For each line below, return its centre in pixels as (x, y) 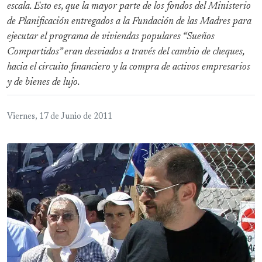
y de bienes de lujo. (44, 83)
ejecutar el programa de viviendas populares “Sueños (111, 37)
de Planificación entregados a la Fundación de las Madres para (129, 22)
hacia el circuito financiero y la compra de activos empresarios (129, 68)
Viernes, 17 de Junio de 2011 (60, 117)
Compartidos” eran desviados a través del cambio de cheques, (126, 52)
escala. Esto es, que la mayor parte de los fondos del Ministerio (129, 7)
